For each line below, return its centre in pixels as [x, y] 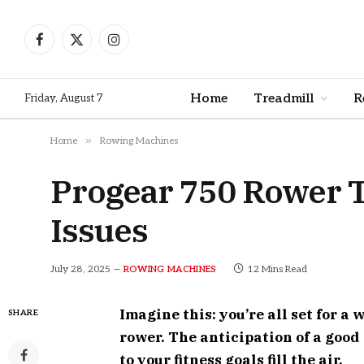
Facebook [64, 46]
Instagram [140, 46]
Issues [99, 230]
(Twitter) [100, 63]
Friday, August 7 [64, 98]
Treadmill [284, 98]
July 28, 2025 [80, 269]
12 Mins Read [277, 269]
